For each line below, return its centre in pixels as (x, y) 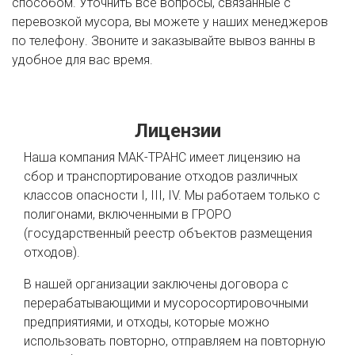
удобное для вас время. (82, 59)
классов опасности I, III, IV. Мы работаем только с (172, 195)
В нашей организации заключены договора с (156, 284)
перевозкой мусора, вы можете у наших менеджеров (170, 21)
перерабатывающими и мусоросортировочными (166, 303)
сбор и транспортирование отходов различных (161, 176)
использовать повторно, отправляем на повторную (175, 341)
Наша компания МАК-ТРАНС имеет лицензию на (162, 157)
